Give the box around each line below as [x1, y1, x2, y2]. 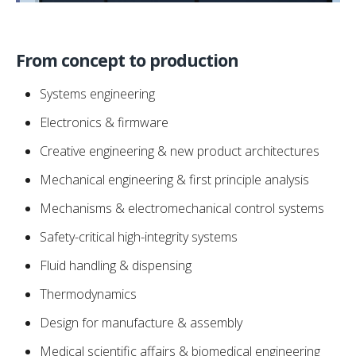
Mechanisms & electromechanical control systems [40, 199, 324, 217]
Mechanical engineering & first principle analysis [40, 170, 309, 188]
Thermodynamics [40, 284, 137, 303]
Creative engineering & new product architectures [40, 141, 319, 160]
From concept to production [16, 48, 238, 72]
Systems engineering [40, 84, 155, 103]
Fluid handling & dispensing [40, 256, 192, 274]
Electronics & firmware [40, 113, 168, 131]
